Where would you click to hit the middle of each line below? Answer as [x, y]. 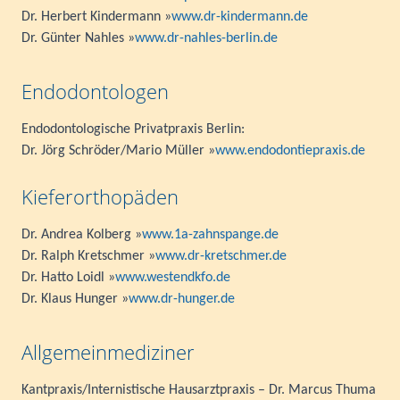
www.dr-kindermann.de [240, 17]
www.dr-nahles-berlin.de [206, 38]
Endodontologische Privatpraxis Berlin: [133, 129]
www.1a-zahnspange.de [210, 234]
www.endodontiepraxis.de [290, 150]
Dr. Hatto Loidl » [68, 277]
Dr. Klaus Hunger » [75, 299]
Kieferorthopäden [100, 196]
